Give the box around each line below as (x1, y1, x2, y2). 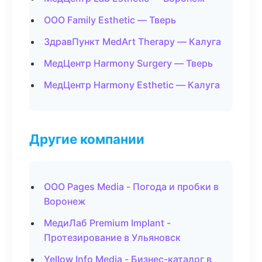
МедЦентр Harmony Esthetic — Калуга (44, 79, 220, 91)
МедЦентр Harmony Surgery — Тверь (44, 57, 213, 69)
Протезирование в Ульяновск (44, 232, 181, 243)
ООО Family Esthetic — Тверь (44, 14, 176, 26)
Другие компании (29, 131, 144, 147)
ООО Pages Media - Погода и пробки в (44, 181, 219, 192)
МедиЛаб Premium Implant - (44, 217, 171, 229)
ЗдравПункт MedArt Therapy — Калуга (44, 36, 221, 47)
